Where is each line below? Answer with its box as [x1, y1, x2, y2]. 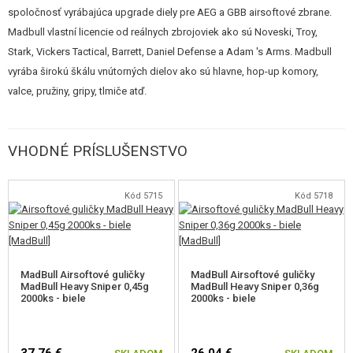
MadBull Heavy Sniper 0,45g [20, 281, 149, 292]
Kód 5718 [294, 191, 333, 201]
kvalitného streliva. [8, 18, 91, 30]
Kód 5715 [124, 191, 162, 201]
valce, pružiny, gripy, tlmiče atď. [8, 85, 147, 97]
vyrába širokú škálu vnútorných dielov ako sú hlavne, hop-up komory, [8, 65, 318, 77]
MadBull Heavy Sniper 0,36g [191, 281, 320, 292]
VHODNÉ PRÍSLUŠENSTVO [8, 142, 188, 160]
